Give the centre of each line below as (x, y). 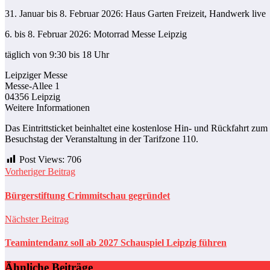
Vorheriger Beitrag (40, 172)
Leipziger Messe (36, 75)
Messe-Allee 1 (32, 86)
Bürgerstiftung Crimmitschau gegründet (87, 195)
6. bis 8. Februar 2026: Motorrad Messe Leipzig (96, 34)
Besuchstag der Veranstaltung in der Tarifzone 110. (102, 139)
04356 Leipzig (33, 96)
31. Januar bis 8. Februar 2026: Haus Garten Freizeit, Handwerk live (135, 13)
